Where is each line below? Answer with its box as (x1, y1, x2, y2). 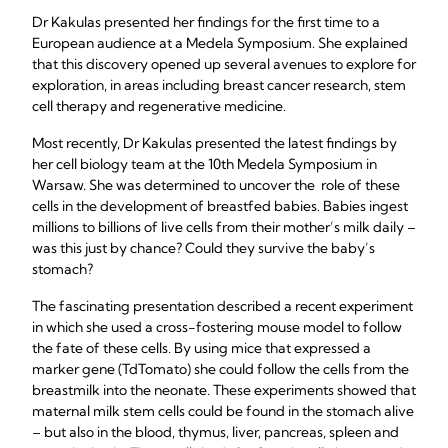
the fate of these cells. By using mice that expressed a (32, 339, 371, 357)
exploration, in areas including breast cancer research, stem (32, 76, 406, 94)
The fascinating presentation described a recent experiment (32, 297, 413, 315)
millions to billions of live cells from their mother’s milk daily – (32, 218, 416, 236)
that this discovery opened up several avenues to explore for (32, 55, 416, 73)
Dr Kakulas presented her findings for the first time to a (32, 13, 380, 31)
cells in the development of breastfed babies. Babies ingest (32, 197, 408, 215)
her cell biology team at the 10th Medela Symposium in (32, 155, 377, 173)
